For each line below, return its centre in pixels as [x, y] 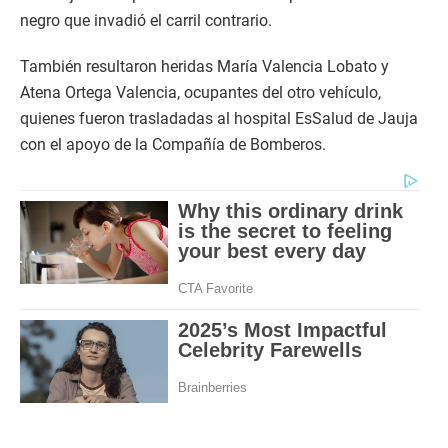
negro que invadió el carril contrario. [146, 21]
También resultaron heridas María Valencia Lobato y [204, 67]
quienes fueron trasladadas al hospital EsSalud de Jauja [219, 119]
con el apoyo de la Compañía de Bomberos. [173, 145]
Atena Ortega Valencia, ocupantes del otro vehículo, [200, 93]
